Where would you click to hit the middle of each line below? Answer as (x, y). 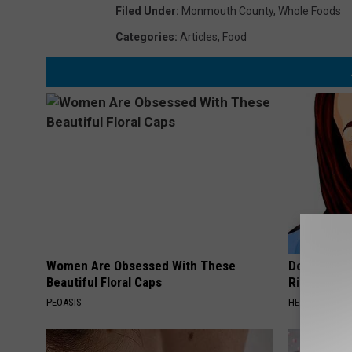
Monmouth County (227, 11)
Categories (145, 37)
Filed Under (146, 11)
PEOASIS (64, 302)
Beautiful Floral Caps (104, 282)
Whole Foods (310, 11)
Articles (199, 37)
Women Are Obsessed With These (141, 266)
